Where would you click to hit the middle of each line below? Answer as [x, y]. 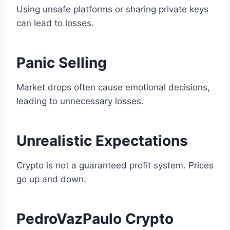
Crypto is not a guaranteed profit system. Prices [115, 166]
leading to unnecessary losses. [80, 101]
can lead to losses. [55, 23]
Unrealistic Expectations [102, 141]
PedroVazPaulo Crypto [95, 219]
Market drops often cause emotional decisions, [113, 88]
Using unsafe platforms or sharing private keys [112, 9]
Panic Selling [62, 63]
